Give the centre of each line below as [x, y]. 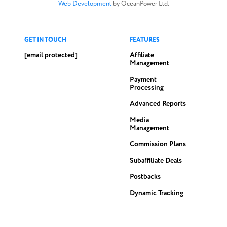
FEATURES [145, 40]
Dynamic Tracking [157, 193]
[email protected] [51, 55]
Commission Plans [158, 144]
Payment [143, 79]
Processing [147, 87]
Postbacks [145, 177]
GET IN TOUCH [45, 40]
